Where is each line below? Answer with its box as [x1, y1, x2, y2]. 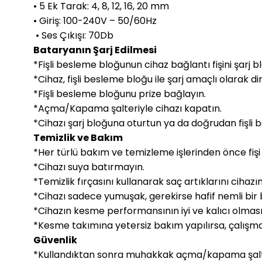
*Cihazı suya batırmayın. [33, 160, 144, 174]
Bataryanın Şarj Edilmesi [33, 43, 157, 57]
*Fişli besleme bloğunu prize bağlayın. [33, 87, 206, 101]
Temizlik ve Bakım [33, 131, 123, 145]
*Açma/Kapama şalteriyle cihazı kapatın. [33, 102, 222, 116]
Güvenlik [33, 233, 77, 247]
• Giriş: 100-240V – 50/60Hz [33, 14, 157, 28]
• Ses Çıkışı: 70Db [33, 29, 113, 43]
